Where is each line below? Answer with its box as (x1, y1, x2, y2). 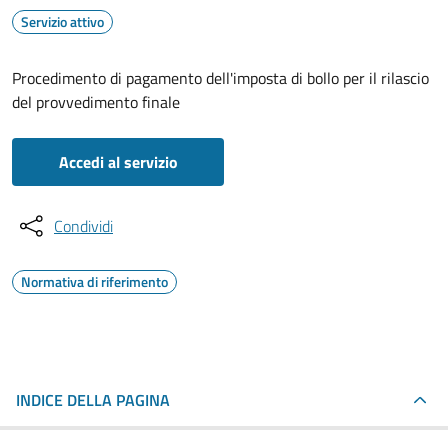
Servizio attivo (21, 11, 104, 32)
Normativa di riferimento (21, 271, 168, 292)
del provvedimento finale (12, 90, 180, 114)
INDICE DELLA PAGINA (16, 388, 170, 412)
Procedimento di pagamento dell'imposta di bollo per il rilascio (12, 66, 429, 90)
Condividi (54, 214, 113, 238)
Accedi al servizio (58, 150, 178, 174)
